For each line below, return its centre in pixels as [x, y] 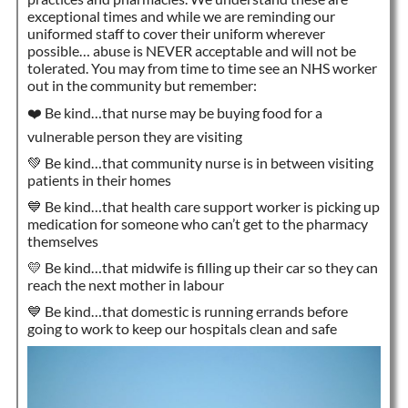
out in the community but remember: [142, 85]
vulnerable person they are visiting [134, 136]
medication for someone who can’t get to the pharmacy [197, 223]
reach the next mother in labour [125, 284]
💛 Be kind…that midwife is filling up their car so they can [202, 267]
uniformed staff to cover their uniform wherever [176, 33]
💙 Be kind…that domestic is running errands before [187, 311]
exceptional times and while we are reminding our [181, 15]
